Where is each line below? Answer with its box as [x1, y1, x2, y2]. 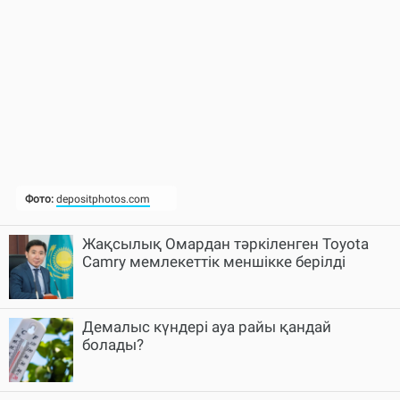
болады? [82, 335, 144, 354]
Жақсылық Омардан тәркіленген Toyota [82, 234, 369, 253]
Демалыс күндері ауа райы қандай [82, 317, 331, 336]
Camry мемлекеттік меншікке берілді [82, 252, 346, 271]
